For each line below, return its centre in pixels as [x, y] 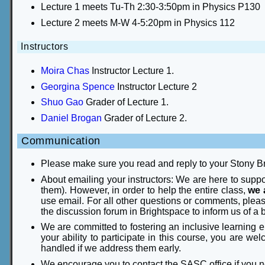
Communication [61, 140]
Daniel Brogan [71, 118]
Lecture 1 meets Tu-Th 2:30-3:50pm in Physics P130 [151, 7]
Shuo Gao [62, 102]
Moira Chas [65, 71]
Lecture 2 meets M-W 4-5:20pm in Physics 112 [138, 22]
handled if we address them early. [111, 248]
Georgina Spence [78, 86]
